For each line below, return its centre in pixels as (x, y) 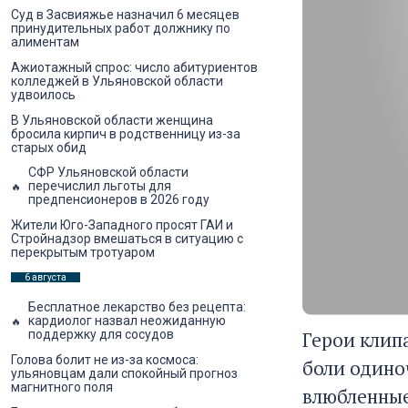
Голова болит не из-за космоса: (105, 359)
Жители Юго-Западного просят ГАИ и (122, 224)
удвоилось (43, 94)
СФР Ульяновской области (108, 173)
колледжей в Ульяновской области (117, 81)
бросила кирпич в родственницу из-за (126, 133)
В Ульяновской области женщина (112, 120)
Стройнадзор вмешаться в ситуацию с (127, 238)
